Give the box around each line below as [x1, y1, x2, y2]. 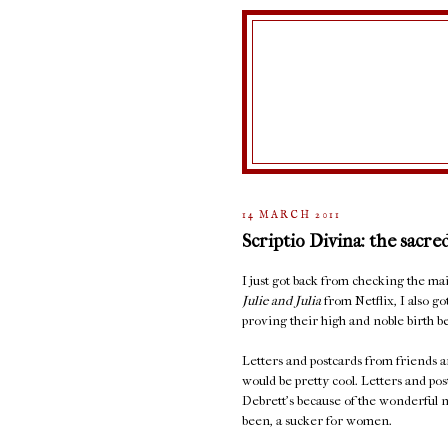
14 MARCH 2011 [242, 208, 342, 222]
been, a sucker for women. [242, 413, 392, 429]
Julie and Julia [242, 293, 321, 309]
